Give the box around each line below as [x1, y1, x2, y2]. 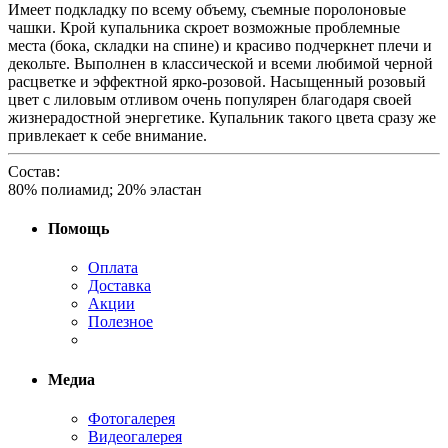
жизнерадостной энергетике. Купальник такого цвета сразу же [8, 108, 436, 126]
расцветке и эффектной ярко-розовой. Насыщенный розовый [8, 72, 426, 90]
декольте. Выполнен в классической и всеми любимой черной [8, 54, 433, 72]
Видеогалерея [88, 427, 182, 445]
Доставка [88, 277, 151, 295]
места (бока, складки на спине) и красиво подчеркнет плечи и [8, 36, 432, 54]
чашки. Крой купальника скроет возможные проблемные [8, 18, 400, 36]
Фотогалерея [88, 409, 175, 427]
